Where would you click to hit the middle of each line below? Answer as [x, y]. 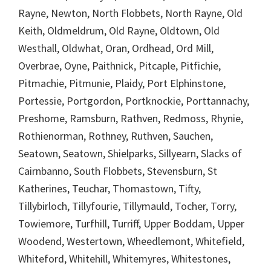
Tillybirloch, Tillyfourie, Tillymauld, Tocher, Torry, [127, 206]
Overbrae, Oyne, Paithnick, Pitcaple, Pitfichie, [119, 65]
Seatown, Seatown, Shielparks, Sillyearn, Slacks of [130, 153]
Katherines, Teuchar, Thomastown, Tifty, [109, 188]
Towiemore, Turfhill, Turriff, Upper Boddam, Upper [131, 223]
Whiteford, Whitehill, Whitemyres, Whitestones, [124, 258]
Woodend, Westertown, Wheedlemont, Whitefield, [131, 241]
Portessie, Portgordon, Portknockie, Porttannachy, [134, 100]
